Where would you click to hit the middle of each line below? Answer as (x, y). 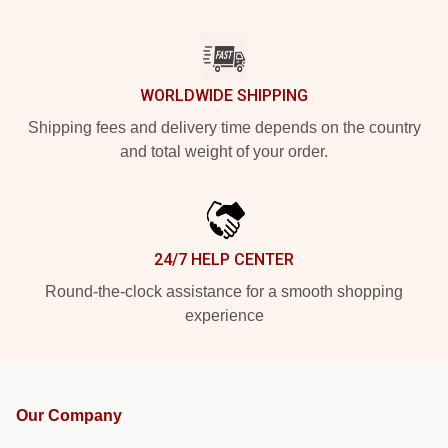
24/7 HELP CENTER (224, 259)
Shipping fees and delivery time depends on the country (224, 127)
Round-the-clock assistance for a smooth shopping (224, 291)
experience (224, 315)
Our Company (69, 415)
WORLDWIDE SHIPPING (224, 95)
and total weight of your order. (224, 151)
